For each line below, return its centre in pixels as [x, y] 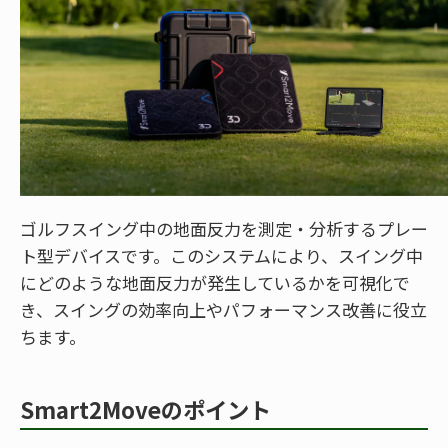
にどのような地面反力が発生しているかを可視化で [215, 283]
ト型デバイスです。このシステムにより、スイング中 [221, 256]
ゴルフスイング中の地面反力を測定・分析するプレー [224, 229]
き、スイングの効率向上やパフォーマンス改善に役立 [223, 310]
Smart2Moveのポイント [145, 409]
